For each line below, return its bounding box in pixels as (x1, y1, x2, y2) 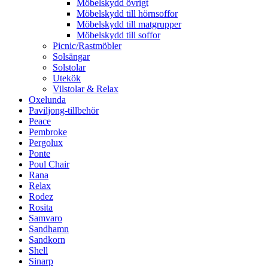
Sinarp (29, 255, 53, 266)
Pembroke (29, 126, 67, 137)
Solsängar (53, 51, 90, 62)
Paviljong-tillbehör (29, 105, 99, 115)
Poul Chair (29, 159, 69, 169)
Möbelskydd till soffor (77, 29, 160, 40)
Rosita (29, 202, 53, 212)
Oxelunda (29, 94, 66, 105)
